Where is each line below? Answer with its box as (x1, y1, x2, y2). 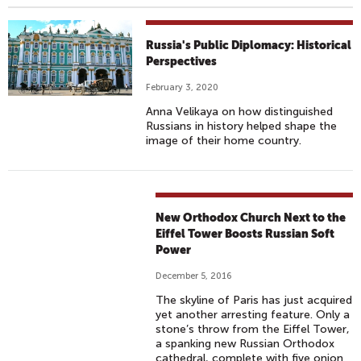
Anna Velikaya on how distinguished (146, 105, 334, 118)
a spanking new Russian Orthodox (156, 337, 335, 351)
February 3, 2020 (146, 82, 219, 93)
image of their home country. (146, 134, 302, 147)
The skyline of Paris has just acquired (156, 293, 353, 307)
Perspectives (146, 55, 218, 68)
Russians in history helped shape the (146, 119, 338, 133)
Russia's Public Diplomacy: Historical (146, 39, 352, 52)
